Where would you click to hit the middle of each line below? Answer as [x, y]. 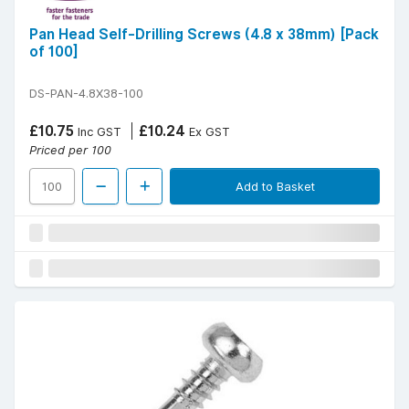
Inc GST [98, 132]
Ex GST [208, 132]
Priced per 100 [70, 150]
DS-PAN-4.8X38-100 [86, 94]
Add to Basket [275, 187]
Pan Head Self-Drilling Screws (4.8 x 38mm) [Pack [204, 35]
